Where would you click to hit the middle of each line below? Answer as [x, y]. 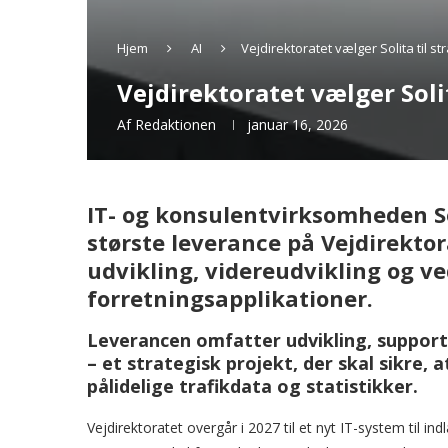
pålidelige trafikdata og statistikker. [252, 386]
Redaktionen [175, 124]
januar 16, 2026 [297, 124]
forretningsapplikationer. [230, 298]
